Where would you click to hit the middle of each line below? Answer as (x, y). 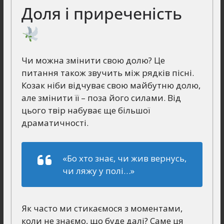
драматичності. (55, 123)
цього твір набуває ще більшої (85, 110)
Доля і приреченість (101, 13)
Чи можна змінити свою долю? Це (93, 60)
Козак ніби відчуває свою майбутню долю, (111, 85)
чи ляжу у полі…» (98, 170)
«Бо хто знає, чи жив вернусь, (124, 158)
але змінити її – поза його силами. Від (101, 98)
